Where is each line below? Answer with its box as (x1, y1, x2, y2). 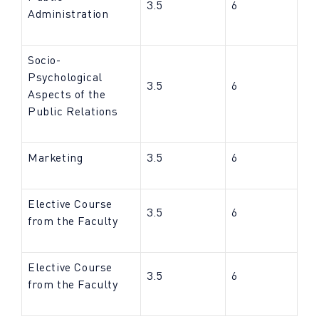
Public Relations (28, 104, 118, 118)
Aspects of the (28, 87, 106, 101)
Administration (28, 6, 109, 21)
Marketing (28, 150, 86, 164)
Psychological (28, 70, 103, 84)
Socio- (28, 53, 61, 67)
